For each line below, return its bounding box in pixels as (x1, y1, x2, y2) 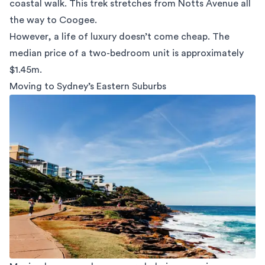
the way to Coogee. (9, 15, 97, 25)
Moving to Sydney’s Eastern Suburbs (9, 82, 166, 91)
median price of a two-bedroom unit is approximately (9, 49, 244, 58)
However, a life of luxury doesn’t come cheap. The (9, 32, 230, 41)
